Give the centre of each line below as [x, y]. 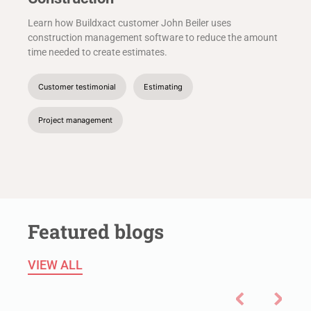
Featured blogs [96, 231]
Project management [75, 120]
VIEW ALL [55, 264]
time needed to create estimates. [98, 52]
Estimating [163, 87]
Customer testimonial [77, 87]
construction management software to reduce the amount [153, 38]
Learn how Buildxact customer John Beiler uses [129, 23]
